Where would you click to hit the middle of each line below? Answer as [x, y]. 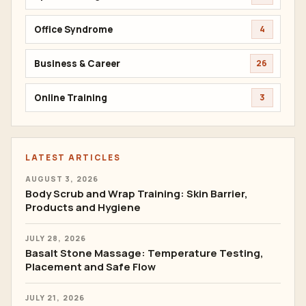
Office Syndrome [73, 29]
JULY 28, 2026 [56, 238]
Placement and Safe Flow [91, 267]
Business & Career [77, 63]
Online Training [71, 97]
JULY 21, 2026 [55, 298]
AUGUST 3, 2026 [62, 179]
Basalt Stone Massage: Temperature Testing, [144, 253]
